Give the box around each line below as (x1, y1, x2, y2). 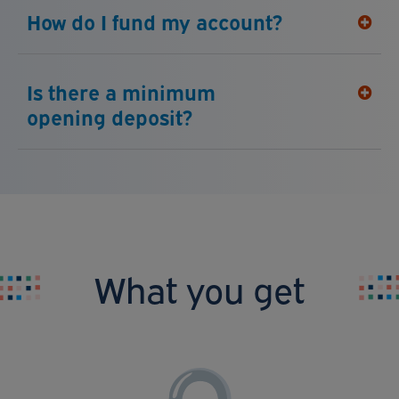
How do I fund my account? (27, 7, 282, 36)
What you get (94, 264, 305, 313)
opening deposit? (27, 102, 192, 131)
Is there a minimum (27, 77, 216, 106)
